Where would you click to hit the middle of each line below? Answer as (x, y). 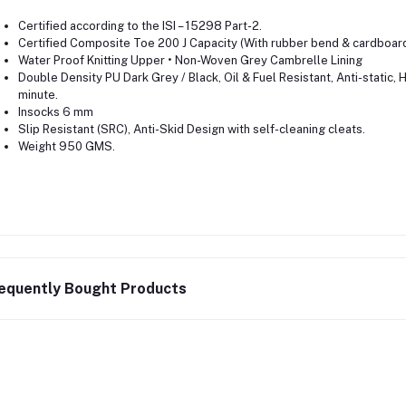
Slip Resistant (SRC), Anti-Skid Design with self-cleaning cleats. (191, 129)
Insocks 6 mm (55, 112)
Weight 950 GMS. (66, 146)
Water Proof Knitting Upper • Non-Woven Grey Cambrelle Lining (190, 60)
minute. (38, 95)
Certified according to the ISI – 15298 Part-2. (140, 26)
